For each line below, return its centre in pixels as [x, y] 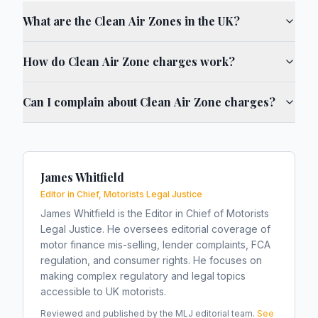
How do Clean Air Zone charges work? [129, 61]
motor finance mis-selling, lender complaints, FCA [155, 245]
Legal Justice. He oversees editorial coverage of [155, 229]
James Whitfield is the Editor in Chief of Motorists [155, 213]
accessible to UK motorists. [103, 291]
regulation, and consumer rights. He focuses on [151, 260]
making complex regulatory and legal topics [143, 276]
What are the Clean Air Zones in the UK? [131, 21]
